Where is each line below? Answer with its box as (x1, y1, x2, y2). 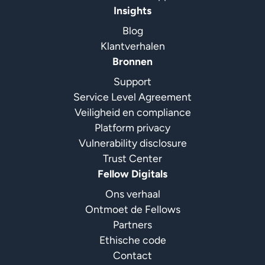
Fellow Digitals (98, 167, 167, 180)
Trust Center (103, 151, 162, 164)
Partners (113, 218, 152, 231)
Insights (114, 4, 151, 17)
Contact (113, 248, 152, 261)
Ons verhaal (105, 187, 160, 200)
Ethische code (99, 233, 166, 246)
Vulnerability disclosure (78, 136, 187, 149)
